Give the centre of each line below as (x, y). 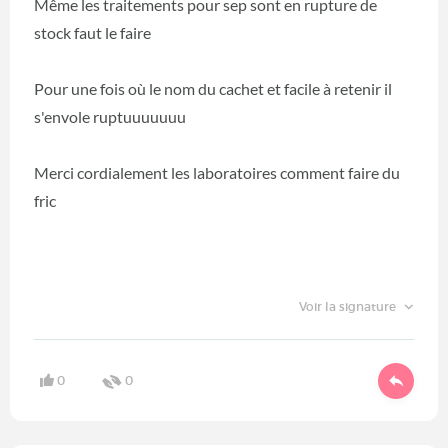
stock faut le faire (92, 33)
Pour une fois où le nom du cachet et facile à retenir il (213, 89)
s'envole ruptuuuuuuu (110, 117)
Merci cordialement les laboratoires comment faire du (217, 173)
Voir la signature (348, 307)
